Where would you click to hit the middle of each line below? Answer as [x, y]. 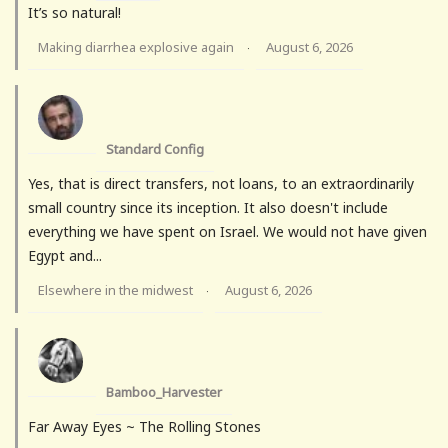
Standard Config [155, 149]
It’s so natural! [74, 13]
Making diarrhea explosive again [136, 47]
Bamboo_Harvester [164, 392]
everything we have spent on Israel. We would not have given [227, 232]
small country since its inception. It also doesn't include [208, 208]
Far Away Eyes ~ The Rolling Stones [144, 427]
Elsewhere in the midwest [115, 290]
